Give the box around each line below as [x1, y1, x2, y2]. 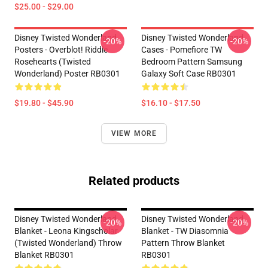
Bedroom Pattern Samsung [141, 57, 242, 66]
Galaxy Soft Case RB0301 [141, 69, 236, 78]
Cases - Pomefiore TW [141, 45, 222, 54]
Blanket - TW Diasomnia [141, 226, 229, 236]
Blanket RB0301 [14, 250, 74, 260]
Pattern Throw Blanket [141, 238, 225, 248]
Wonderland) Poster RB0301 [14, 69, 120, 78]
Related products [89, 173, 179, 188]
